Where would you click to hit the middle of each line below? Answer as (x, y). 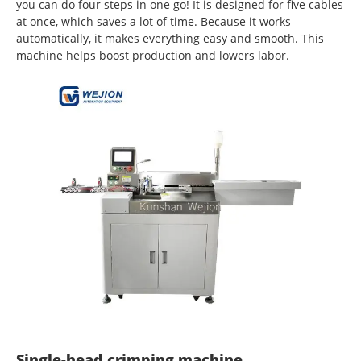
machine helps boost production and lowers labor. (153, 56)
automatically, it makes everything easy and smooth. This (170, 39)
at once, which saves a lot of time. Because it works (154, 22)
